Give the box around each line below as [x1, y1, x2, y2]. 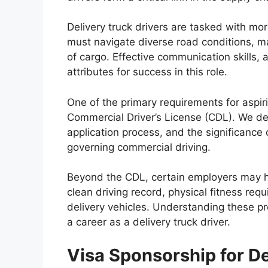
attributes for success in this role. [67, 66, 227, 78]
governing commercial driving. [67, 141, 211, 153]
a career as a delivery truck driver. [67, 216, 230, 229]
